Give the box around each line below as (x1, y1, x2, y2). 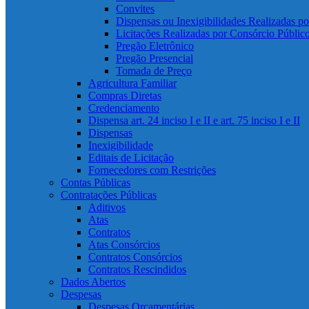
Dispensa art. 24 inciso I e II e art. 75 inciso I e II (88, 114, 300, 126)
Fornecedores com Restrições (88, 164, 216, 176)
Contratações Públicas (61, 189, 157, 201)
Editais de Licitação (88, 152, 174, 163)
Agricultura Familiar (88, 77, 177, 89)
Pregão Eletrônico (116, 40, 194, 52)
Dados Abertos (61, 276, 126, 288)
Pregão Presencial (116, 52, 193, 64)
